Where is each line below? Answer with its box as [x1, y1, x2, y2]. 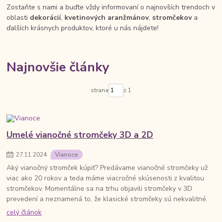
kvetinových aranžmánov [64, 13, 149, 22]
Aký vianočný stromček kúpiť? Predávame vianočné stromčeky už [6, 163, 208, 173]
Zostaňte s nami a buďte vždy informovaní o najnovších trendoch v [6, 2, 216, 12]
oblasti [6, 13, 30, 22]
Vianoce [55, 150, 78, 159]
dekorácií [30, 13, 61, 22]
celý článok [6, 208, 42, 217]
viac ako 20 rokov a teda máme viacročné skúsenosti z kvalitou [6, 173, 205, 183]
